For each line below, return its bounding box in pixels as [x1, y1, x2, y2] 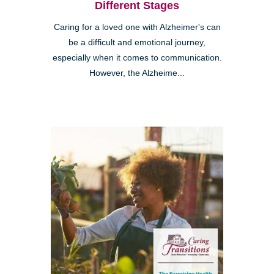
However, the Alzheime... [89, 68, 185, 78]
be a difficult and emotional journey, [68, 37, 206, 47]
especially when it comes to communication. [52, 53, 222, 62]
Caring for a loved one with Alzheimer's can [53, 22, 221, 32]
